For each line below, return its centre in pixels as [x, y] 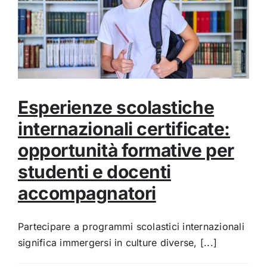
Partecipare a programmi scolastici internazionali [131, 226]
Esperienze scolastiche [116, 107]
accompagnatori [87, 193]
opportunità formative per [126, 150]
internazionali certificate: [124, 128]
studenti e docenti [94, 171]
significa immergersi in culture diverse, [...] [118, 242]
